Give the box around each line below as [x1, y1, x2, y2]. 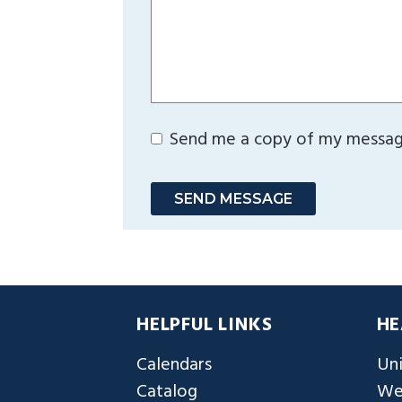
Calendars [136, 350, 212, 380]
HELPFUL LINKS [136, 310, 273, 341]
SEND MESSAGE [174, 189, 293, 207]
